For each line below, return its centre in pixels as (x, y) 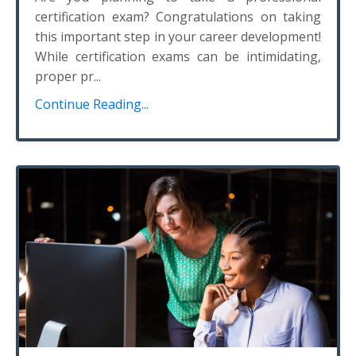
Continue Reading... (92, 104)
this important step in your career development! (178, 37)
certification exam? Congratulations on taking (178, 17)
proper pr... (68, 76)
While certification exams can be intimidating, (178, 56)
